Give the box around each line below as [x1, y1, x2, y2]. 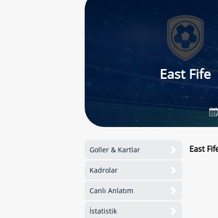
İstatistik [90, 206, 117, 216]
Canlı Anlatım [90, 186, 133, 195]
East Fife [160, 65, 211, 83]
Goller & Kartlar [90, 145, 140, 154]
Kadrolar [90, 165, 118, 175]
